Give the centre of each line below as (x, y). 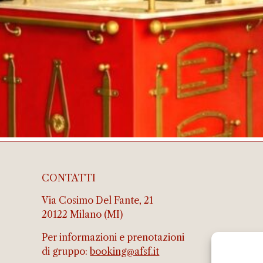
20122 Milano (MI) (82, 215)
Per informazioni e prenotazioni (113, 237)
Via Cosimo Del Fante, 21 (98, 200)
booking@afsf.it (125, 251)
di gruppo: (66, 251)
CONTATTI (69, 178)
